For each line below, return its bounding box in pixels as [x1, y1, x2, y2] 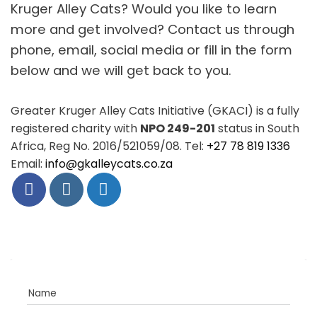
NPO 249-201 [140, 120, 215, 137]
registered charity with [11, 120, 140, 137]
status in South [215, 120, 299, 137]
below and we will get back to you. [11, 61, 231, 79]
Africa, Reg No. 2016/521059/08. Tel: [11, 137, 207, 154]
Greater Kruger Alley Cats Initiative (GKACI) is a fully [11, 102, 299, 119]
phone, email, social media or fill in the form [11, 40, 292, 59]
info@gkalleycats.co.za [45, 155, 173, 172]
